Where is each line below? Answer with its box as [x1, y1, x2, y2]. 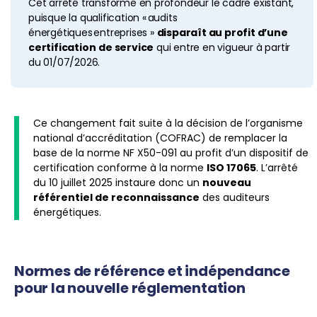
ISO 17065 [207, 160, 256, 175]
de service [98, 40, 154, 55]
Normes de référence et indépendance [14, 260, 290, 281]
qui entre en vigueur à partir [154, 40, 291, 55]
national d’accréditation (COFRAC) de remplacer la [33, 130, 287, 145]
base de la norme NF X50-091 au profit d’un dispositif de [33, 145, 309, 160]
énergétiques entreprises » [28, 25, 157, 40]
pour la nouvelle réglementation [14, 277, 246, 298]
